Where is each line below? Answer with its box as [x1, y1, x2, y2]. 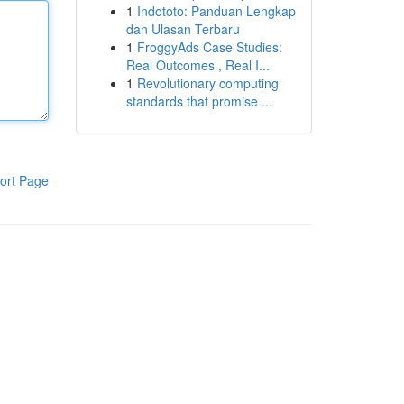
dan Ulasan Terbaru [125, 20, 240, 38]
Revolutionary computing [136, 74, 279, 92]
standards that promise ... [125, 92, 272, 110]
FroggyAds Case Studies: [136, 38, 282, 56]
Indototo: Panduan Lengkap [136, 2, 296, 20]
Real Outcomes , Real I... [125, 56, 270, 74]
